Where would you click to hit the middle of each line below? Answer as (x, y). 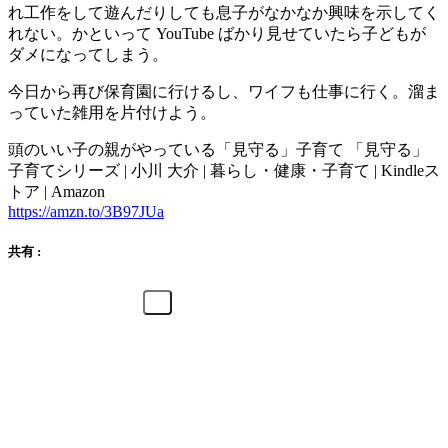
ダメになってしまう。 (88, 54)
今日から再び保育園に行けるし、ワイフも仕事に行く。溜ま (224, 91)
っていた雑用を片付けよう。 (112, 112)
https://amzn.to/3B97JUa (86, 211)
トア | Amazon (56, 191)
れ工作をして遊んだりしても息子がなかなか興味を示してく (224, 12)
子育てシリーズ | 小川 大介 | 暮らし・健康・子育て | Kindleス (224, 170)
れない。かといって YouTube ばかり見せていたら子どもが (217, 33)
